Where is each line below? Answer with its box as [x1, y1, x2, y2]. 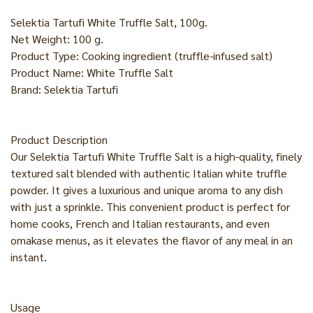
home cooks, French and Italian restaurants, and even [10, 216, 270, 231]
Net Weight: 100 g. [10, 31, 103, 46]
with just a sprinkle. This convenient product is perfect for [10, 199, 290, 214]
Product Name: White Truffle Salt [10, 65, 173, 80]
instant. [10, 249, 47, 264]
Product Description [10, 132, 108, 147]
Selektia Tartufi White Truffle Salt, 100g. [10, 15, 208, 29]
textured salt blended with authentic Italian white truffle [10, 166, 287, 180]
